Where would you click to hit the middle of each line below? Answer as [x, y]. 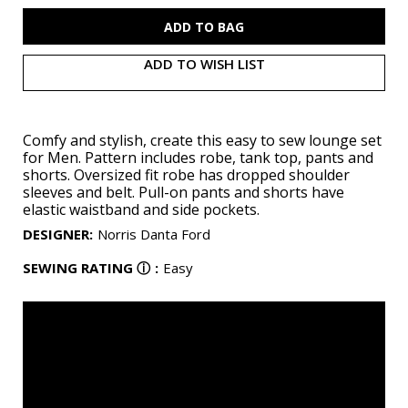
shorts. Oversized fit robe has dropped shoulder [186, 174]
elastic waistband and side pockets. [141, 209]
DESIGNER [56, 234]
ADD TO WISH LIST [204, 63]
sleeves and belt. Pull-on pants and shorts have [184, 192]
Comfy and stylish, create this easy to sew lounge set [202, 140]
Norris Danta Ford [154, 234]
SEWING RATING [78, 268]
